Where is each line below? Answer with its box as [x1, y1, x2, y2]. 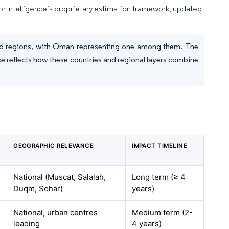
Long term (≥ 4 [132, 172, 186, 182]
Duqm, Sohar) [13, 184, 63, 193]
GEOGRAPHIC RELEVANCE [13, 142, 94, 149]
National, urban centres [13, 208, 98, 217]
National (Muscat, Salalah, [13, 172, 106, 182]
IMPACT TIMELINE [132, 142, 188, 149]
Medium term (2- [132, 208, 193, 217]
